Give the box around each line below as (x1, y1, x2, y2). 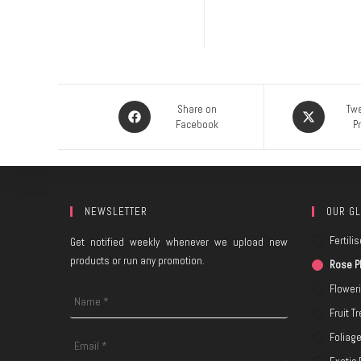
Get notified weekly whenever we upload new (70, 235, 288, 249)
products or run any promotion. (70, 254, 205, 268)
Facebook (176, 118, 218, 132)
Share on (177, 102, 217, 117)
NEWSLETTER (85, 205, 147, 218)
